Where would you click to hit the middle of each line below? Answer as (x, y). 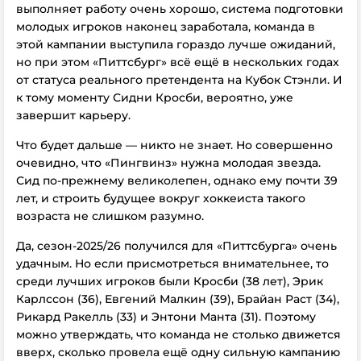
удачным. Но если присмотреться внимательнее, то (172, 263)
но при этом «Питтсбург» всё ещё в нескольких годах (178, 62)
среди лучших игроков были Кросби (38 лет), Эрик (170, 281)
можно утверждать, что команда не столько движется (178, 334)
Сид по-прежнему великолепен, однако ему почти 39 (177, 180)
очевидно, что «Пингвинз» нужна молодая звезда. (168, 163)
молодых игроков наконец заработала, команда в (166, 27)
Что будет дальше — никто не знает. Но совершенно (174, 145)
